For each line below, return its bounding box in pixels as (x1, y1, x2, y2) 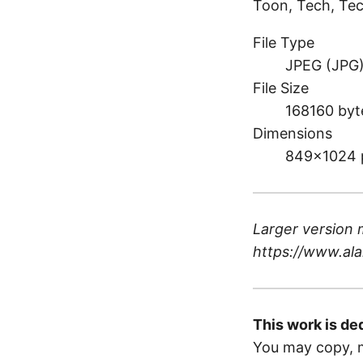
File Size (253, 79, 309, 97)
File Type (253, 34, 314, 52)
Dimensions (253, 125, 332, 143)
